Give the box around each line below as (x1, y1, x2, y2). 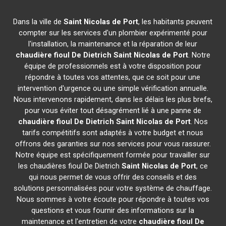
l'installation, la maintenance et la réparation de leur (28, 39, 198, 48)
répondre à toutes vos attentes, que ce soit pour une (25, 73, 201, 82)
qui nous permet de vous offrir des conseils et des (29, 173, 197, 182)
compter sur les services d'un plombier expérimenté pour (18, 28, 207, 37)
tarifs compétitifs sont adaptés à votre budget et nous (22, 128, 204, 137)
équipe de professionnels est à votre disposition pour (24, 62, 202, 71)
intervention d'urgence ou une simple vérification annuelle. (17, 84, 208, 93)
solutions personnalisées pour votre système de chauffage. (14, 184, 212, 193)
